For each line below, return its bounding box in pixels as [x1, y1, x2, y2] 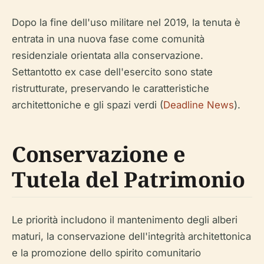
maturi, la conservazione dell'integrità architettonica [12, 230, 251, 242]
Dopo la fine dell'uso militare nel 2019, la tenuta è [12, 16, 240, 28]
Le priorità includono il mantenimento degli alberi [12, 214, 237, 226]
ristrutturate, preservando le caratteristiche [12, 82, 209, 94]
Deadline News [163, 99, 234, 111]
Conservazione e [12, 140, 186, 169]
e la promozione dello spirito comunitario [12, 247, 201, 259]
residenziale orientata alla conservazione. [12, 49, 203, 61]
